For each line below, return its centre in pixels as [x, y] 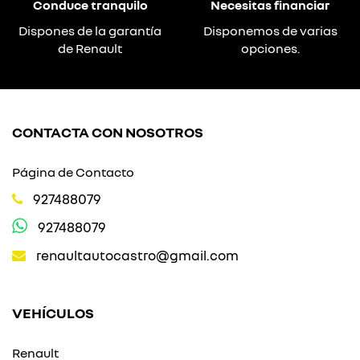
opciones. [270, 48]
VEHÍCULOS [53, 313]
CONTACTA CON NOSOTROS [108, 132]
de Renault [90, 48]
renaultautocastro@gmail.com [137, 255]
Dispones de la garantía [90, 31]
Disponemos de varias [270, 31]
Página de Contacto [73, 172]
